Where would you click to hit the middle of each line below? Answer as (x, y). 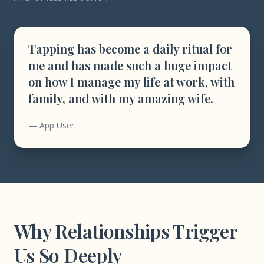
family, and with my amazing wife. (121, 98)
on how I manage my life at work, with (131, 82)
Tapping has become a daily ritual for (130, 49)
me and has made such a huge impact (130, 65)
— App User (51, 125)
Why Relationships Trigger (126, 231)
